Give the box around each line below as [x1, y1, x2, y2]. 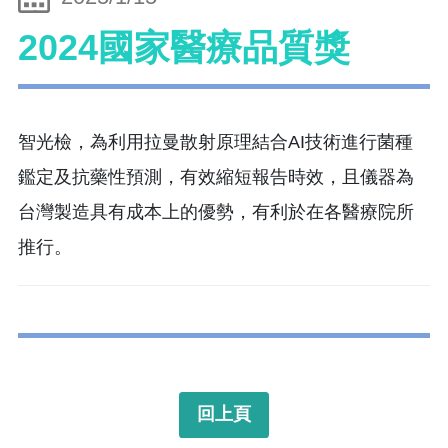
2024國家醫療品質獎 [18, 27, 350, 69]
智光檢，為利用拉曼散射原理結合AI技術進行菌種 [18, 131, 413, 152]
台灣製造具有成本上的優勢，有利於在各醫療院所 [18, 201, 414, 222]
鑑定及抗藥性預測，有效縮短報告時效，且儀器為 [18, 166, 414, 187]
